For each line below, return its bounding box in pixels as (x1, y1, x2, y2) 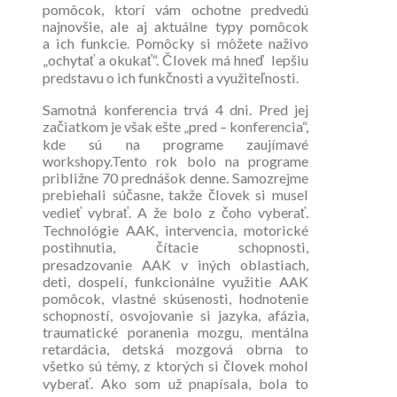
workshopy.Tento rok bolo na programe (43, 152, 308, 169)
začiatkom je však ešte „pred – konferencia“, (43, 117, 308, 135)
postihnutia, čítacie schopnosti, (43, 237, 308, 255)
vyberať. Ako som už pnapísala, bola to (43, 374, 308, 392)
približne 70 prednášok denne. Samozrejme (43, 168, 308, 186)
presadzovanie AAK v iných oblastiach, (43, 255, 308, 273)
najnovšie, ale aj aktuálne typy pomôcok (43, 17, 308, 35)
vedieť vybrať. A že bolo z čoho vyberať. (43, 203, 308, 221)
